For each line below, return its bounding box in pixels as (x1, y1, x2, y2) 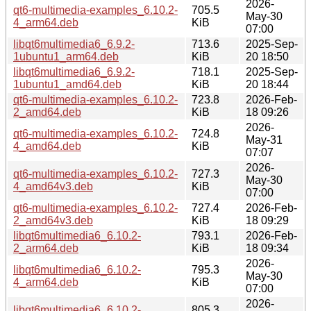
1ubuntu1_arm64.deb (13, 50, 119, 62)
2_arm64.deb (13, 242, 78, 254)
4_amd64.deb (13, 140, 81, 152)
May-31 (246, 133, 283, 146)
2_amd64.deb (13, 106, 81, 118)
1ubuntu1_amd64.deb (13, 78, 121, 90)
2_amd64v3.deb (13, 214, 93, 226)
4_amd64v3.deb (13, 180, 93, 192)
